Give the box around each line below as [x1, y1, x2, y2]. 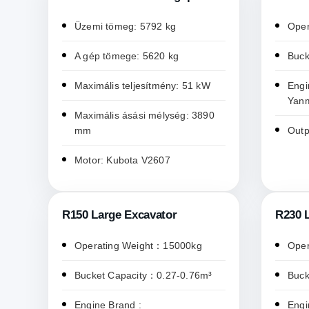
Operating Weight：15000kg [74, 240, 202, 252]
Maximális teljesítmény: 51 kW [74, 80, 210, 92]
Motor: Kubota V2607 [74, 154, 170, 166]
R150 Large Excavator [62, 208, 177, 222]
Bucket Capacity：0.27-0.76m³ [74, 270, 212, 281]
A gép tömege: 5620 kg [74, 50, 179, 62]
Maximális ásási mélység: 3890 [74, 110, 215, 121]
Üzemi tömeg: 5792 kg [74, 21, 176, 32]
